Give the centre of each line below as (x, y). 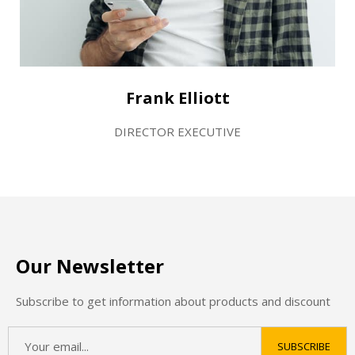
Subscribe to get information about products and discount (173, 301)
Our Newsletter (90, 265)
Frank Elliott (177, 97)
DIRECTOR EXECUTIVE (177, 131)
